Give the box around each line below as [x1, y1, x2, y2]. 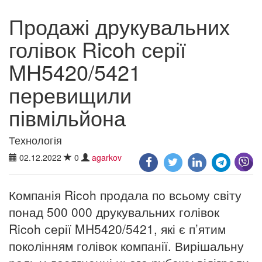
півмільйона [9, 102, 126, 132]
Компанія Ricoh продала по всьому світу [9, 185, 242, 204]
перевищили [9, 79, 132, 109]
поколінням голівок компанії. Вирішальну [9, 236, 244, 254]
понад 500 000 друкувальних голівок [9, 202, 219, 220]
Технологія [9, 132, 62, 147]
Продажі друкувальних [9, 11, 230, 41]
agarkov [92, 151, 122, 163]
